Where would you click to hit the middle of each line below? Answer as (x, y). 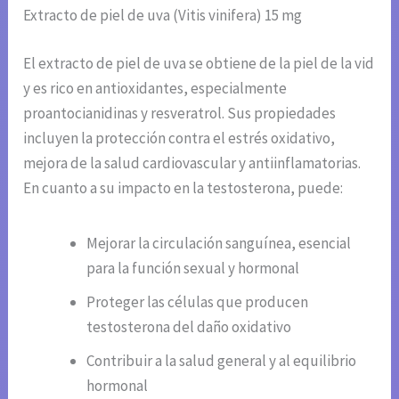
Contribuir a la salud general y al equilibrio (222, 360)
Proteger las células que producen (198, 301)
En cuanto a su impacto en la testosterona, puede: (183, 187)
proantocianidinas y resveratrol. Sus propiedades (180, 113)
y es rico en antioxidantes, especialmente (155, 88)
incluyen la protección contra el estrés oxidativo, (179, 138)
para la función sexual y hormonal (193, 268)
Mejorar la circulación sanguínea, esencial (219, 243)
